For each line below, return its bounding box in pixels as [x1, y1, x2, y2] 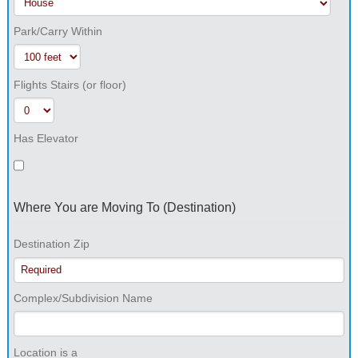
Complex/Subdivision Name [13, 291, 153, 304]
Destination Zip [13, 237, 89, 251]
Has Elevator [13, 131, 78, 145]
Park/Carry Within [13, 24, 102, 38]
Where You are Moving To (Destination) [13, 201, 236, 215]
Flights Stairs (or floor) [13, 78, 126, 91]
